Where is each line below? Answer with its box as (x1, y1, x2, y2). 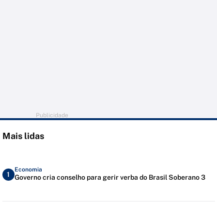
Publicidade (36, 112, 68, 119)
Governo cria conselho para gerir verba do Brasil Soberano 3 (14, 173, 205, 181)
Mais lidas (2, 131, 44, 141)
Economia (14, 166, 42, 173)
